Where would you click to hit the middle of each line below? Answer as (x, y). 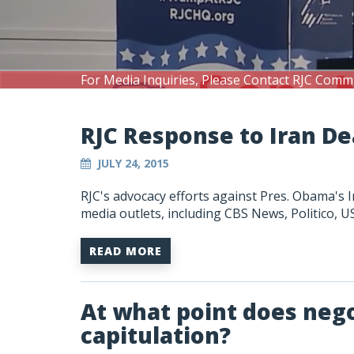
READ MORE (126, 251)
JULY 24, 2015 (133, 163)
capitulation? (156, 335)
